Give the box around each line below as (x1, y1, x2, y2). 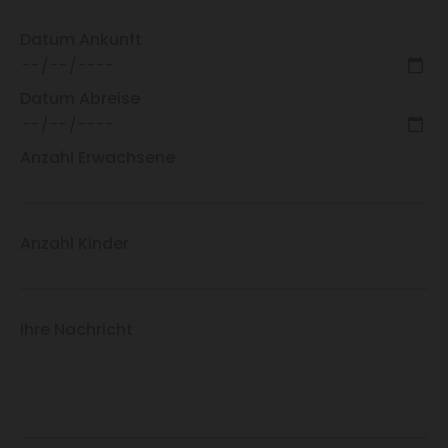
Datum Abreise (20, 87, 141, 111)
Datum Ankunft (20, 28, 143, 51)
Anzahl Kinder (20, 232, 130, 256)
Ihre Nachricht (20, 318, 134, 342)
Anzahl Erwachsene (20, 146, 176, 170)
